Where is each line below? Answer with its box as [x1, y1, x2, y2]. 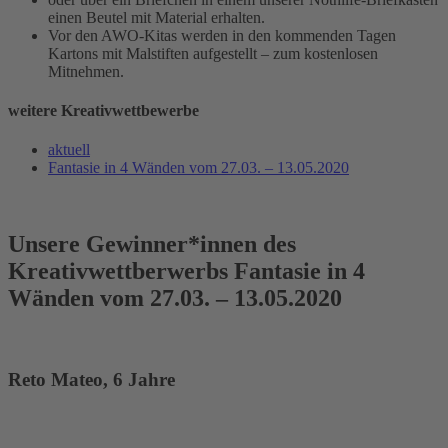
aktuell [48, 141, 90, 159]
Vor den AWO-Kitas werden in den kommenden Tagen [48, 26, 396, 44]
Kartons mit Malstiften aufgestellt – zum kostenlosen [48, 44, 378, 62]
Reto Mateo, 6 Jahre [8, 368, 175, 390]
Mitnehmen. [48, 62, 124, 80]
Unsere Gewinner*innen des [8, 231, 296, 258]
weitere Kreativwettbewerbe [8, 101, 199, 119]
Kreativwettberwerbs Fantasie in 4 [8, 258, 365, 285]
